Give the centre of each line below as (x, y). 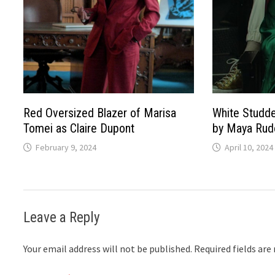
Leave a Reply (62, 217)
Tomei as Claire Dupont (79, 128)
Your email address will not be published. (108, 248)
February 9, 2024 (66, 147)
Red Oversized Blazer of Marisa (100, 113)
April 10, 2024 (249, 147)
